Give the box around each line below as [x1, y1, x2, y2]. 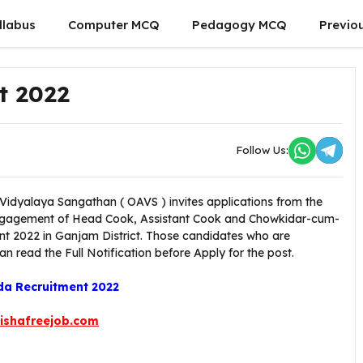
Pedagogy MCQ [192, 17, 287, 32]
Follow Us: [236, 143, 288, 156]
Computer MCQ [68, 17, 160, 32]
